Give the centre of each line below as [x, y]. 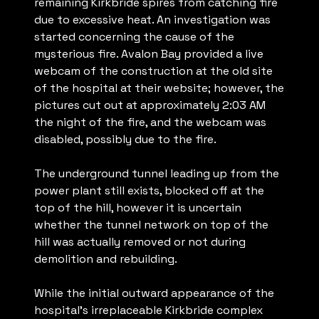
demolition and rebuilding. [106, 259]
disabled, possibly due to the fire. [125, 140]
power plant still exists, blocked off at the [149, 191]
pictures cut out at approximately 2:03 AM [150, 105]
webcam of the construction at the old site [153, 71]
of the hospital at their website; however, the [159, 88]
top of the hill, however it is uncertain [138, 208]
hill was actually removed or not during [140, 242]
